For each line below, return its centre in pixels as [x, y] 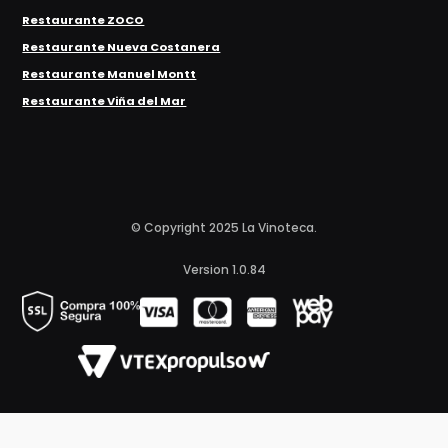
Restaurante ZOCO [83, 19]
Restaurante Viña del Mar [104, 101]
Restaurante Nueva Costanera [121, 47]
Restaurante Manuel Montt [109, 74]
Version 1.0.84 [224, 269]
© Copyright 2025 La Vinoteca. [224, 227]
